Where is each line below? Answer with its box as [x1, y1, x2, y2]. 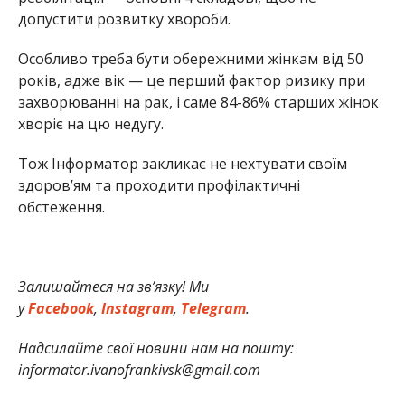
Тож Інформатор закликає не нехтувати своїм [17, 154, 347, 174]
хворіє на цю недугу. [17, 114, 164, 135]
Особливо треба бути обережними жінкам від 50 [17, 49, 363, 70]
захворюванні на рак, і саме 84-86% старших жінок [17, 92, 379, 113]
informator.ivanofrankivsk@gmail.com [17, 360, 260, 381]
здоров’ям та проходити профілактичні [17, 175, 300, 196]
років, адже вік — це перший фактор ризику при [17, 71, 365, 91]
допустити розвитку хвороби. [17, 9, 231, 30]
